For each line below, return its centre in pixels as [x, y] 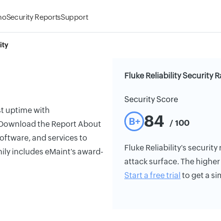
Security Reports [33, 17]
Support [74, 17]
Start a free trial [152, 175]
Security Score [151, 99]
